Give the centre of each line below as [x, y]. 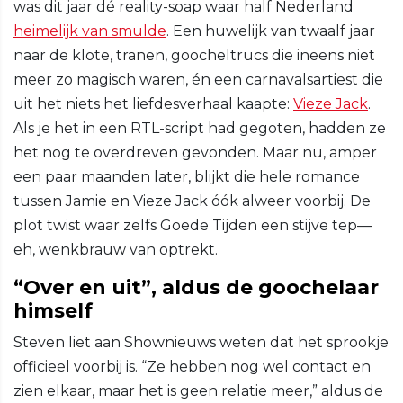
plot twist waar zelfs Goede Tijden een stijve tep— [193, 226]
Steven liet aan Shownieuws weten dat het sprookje [201, 343]
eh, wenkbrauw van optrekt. [116, 250]
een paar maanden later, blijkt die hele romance [187, 177]
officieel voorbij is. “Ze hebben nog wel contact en [192, 367]
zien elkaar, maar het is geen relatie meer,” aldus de [198, 391]
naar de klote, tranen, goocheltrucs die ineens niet [194, 56]
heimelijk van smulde [90, 31]
